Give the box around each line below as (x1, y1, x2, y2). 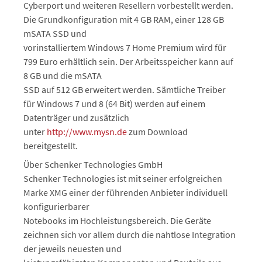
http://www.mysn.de (47, 126, 127, 137)
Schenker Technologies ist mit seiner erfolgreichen (23, 173, 222, 184)
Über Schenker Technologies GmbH (23, 158, 163, 170)
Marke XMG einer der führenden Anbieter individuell (23, 187, 227, 198)
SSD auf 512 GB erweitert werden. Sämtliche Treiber (23, 84, 226, 95)
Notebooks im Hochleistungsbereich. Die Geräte (23, 215, 211, 226)
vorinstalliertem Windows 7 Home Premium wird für (23, 42, 226, 53)
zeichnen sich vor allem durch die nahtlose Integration (23, 229, 236, 240)
